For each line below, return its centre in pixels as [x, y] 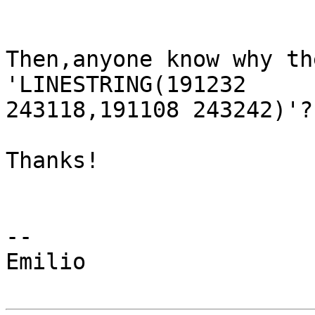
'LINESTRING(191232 [126, 85]
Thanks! [52, 161]
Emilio [46, 262]
